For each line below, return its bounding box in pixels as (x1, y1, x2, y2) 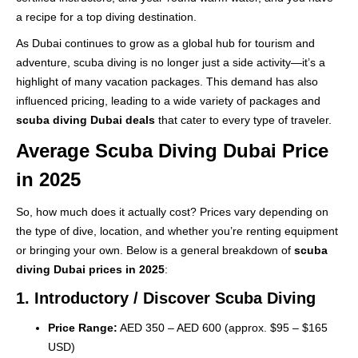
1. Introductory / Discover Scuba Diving (16, 288, 316, 307)
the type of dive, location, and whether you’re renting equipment (16, 224, 338, 237)
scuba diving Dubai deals (16, 113, 155, 126)
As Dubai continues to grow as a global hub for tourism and (16, 36, 315, 50)
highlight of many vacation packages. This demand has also (16, 74, 318, 88)
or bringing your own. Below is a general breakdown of (16, 243, 294, 257)
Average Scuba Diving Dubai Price (16, 139, 328, 161)
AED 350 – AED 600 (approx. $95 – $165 (117, 320, 328, 334)
